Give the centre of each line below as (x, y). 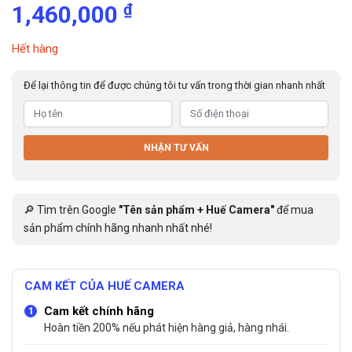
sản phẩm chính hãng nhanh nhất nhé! (118, 227)
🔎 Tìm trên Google (71, 209)
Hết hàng (35, 49)
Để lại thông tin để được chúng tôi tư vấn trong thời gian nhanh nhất (174, 85)
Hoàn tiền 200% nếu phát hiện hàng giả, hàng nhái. (167, 327)
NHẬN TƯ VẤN (176, 147)
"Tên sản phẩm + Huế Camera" (196, 209)
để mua (294, 209)
